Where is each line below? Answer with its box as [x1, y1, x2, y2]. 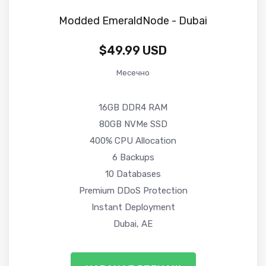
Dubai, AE [113, 218, 153, 229]
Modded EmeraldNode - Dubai [59, 14, 207, 27]
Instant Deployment [91, 201, 175, 213]
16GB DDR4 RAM [99, 102, 167, 113]
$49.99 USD [99, 43, 167, 58]
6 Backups [112, 151, 154, 163]
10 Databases [105, 168, 161, 179]
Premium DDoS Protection [78, 185, 188, 196]
